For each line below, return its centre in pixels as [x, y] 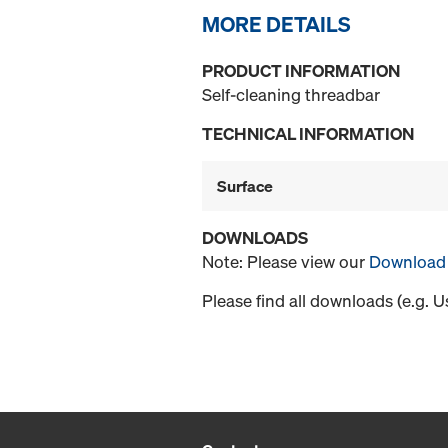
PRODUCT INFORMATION [301, 71]
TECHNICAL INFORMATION [308, 134]
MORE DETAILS [276, 24]
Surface [245, 186]
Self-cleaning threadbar [291, 95]
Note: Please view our [285, 262]
